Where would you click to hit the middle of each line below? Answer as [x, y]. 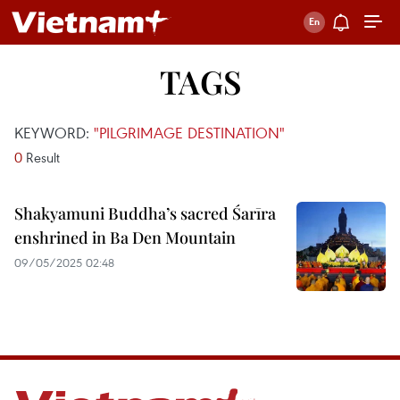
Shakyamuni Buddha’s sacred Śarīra [145, 213]
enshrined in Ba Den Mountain [125, 237]
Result [41, 157]
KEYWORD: [54, 133]
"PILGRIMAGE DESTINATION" [189, 133]
